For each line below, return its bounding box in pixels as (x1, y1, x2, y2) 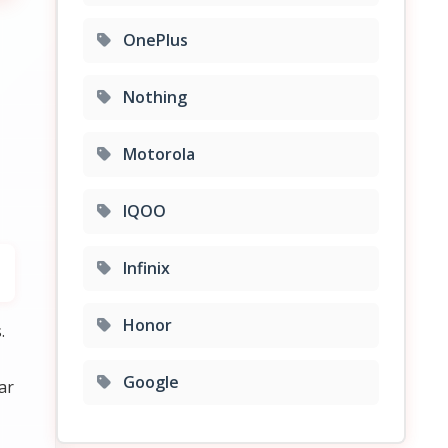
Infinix (119, 257, 170, 279)
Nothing (119, 86, 187, 108)
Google (119, 371, 179, 393)
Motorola (119, 143, 195, 165)
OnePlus (119, 29, 188, 51)
